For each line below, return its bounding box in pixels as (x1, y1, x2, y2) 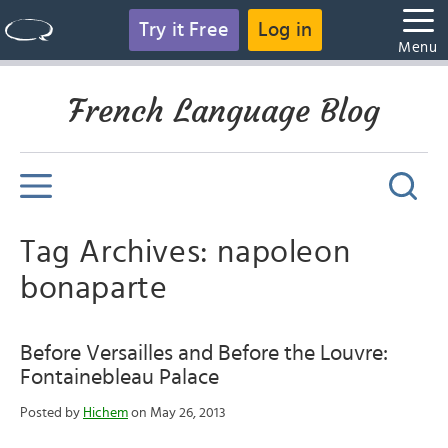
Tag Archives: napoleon (20, 236, 351, 268)
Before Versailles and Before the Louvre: (20, 342, 388, 364)
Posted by (20, 406, 83, 420)
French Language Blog (68, 91, 380, 131)
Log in (258, 20, 313, 40)
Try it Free (138, 20, 229, 40)
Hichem (83, 406, 128, 420)
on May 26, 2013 (128, 406, 226, 420)
